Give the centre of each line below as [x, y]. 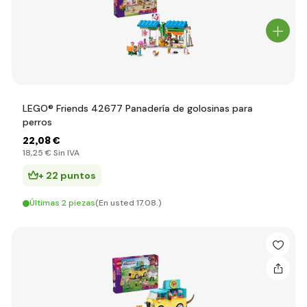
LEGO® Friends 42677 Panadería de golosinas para [138, 108]
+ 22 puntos [67, 175]
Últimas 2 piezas [62, 203]
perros [37, 122]
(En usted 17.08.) [128, 203]
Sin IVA [65, 153]
